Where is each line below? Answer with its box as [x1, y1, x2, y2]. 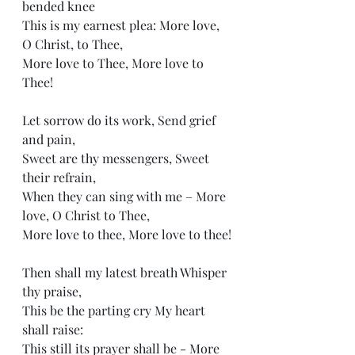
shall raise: [22, 321, 83, 338]
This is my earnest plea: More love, [22, 17, 223, 33]
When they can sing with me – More [22, 188, 229, 204]
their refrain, [22, 169, 96, 185]
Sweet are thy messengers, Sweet [22, 150, 212, 166]
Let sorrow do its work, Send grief [22, 112, 219, 128]
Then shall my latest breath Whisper [22, 264, 230, 281]
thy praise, [22, 283, 82, 300]
